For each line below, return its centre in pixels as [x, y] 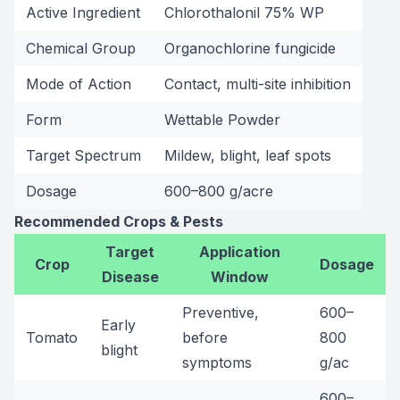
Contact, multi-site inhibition [258, 84]
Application [239, 252]
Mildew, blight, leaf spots [248, 155]
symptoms [217, 362]
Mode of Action [79, 84]
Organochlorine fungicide [250, 48]
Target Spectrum [83, 155]
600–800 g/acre [219, 191]
